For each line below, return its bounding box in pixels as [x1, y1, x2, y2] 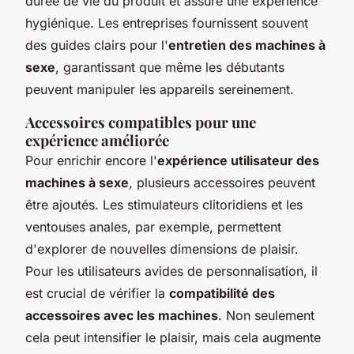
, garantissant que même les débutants [55, 58, 284, 75]
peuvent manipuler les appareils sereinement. [25, 81, 294, 97]
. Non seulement [218, 307, 314, 323]
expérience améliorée [25, 130, 169, 150]
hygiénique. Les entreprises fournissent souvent [25, 14, 308, 31]
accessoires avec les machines [25, 307, 218, 323]
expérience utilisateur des [157, 152, 319, 168]
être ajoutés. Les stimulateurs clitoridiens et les [25, 196, 303, 213]
